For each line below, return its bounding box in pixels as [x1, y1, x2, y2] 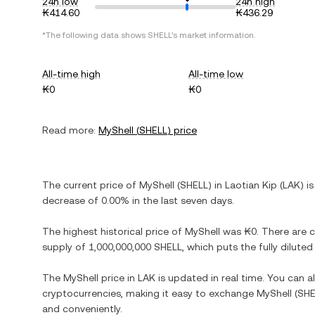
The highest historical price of [42, 226, 185, 237]
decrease [42, 195, 85, 206]
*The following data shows [42, 30, 148, 40]
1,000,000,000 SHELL [89, 241, 182, 252]
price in [98, 272, 138, 283]
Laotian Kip [225, 179, 277, 191]
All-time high [42, 68, 101, 79]
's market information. [172, 30, 255, 40]
